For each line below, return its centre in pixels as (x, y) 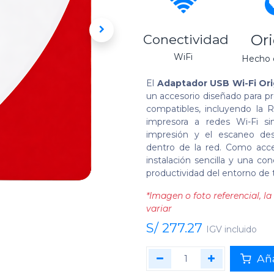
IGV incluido (231, 230)
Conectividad (186, 40)
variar (159, 209)
